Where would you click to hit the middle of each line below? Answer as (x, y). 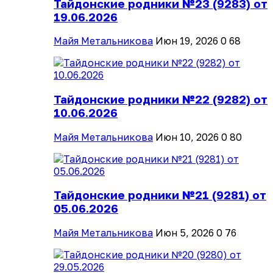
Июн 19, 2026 (187, 41)
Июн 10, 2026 (187, 137)
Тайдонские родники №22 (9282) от (161, 99)
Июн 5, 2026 (185, 233)
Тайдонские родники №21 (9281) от (160, 195)
